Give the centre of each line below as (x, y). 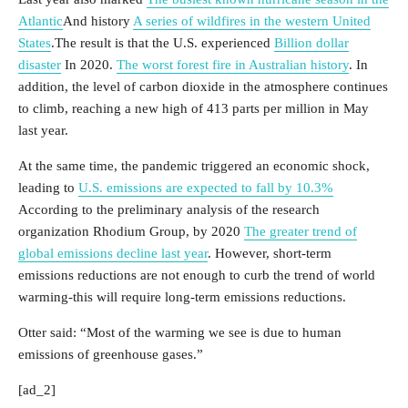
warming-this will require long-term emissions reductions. (182, 297)
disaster (40, 65)
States (35, 43)
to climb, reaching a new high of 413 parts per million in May (194, 108)
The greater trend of (301, 231)
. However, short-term (270, 253)
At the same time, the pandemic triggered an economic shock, (194, 166)
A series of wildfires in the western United (252, 21)
